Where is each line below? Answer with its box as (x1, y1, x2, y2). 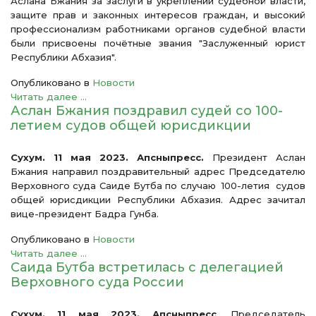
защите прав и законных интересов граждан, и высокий (11, 9, 305, 20)
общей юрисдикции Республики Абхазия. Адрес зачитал (11, 194, 305, 205)
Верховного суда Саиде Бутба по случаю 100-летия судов (11, 180, 305, 191)
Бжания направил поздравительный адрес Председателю (11, 166, 305, 177)
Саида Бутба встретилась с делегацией (11, 260, 284, 275)
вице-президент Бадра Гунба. (11, 208, 159, 219)
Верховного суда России (11, 274, 184, 290)
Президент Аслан (204, 152, 305, 163)
